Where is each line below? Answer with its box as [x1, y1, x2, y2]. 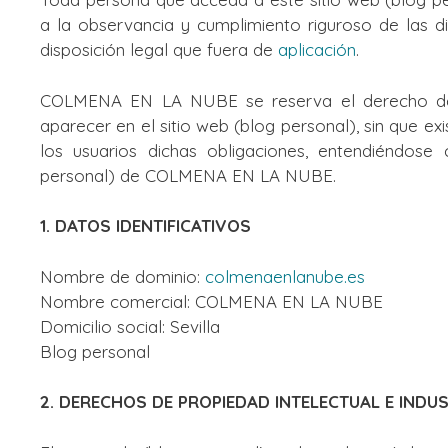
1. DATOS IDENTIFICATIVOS [40, 215, 251, 236]
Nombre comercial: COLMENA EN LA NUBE [40, 290, 383, 312]
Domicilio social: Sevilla [40, 315, 220, 337]
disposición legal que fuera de [40, 39, 278, 60]
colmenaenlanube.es [205, 265, 365, 287]
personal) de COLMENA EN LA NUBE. [40, 164, 336, 186]
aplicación [278, 39, 356, 60]
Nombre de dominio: [40, 265, 205, 287]
